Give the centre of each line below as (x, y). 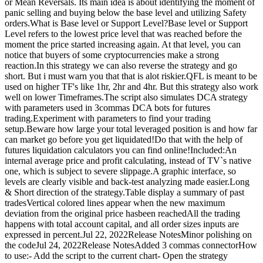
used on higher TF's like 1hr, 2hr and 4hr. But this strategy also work (131, 87)
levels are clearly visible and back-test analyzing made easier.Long (127, 182)
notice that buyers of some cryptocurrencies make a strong (112, 55)
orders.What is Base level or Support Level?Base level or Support (126, 23)
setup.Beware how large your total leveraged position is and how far (131, 129)
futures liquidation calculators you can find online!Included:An (121, 150)
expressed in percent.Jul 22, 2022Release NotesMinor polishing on (128, 235)
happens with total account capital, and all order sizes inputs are (122, 224)
